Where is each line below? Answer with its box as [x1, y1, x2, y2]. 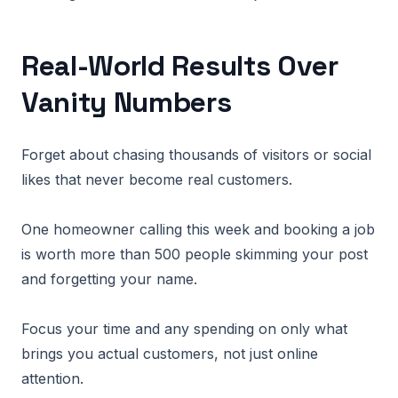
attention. [21, 370, 84, 387]
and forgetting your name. [21, 270, 197, 288]
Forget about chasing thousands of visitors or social [21, 146, 371, 163]
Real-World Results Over [21, 48, 338, 84]
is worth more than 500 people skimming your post [21, 245, 368, 263]
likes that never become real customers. [21, 171, 292, 188]
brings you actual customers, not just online [21, 345, 318, 362]
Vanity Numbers [21, 84, 232, 120]
